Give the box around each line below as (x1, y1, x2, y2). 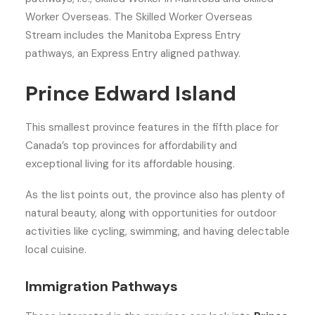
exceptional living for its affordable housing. (25, 157, 235, 171)
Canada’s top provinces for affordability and (25, 139, 237, 153)
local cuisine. (25, 243, 89, 257)
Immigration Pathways (25, 277, 178, 295)
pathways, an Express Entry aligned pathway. (25, 46, 243, 60)
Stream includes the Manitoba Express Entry (25, 28, 240, 42)
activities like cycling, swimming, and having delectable (25, 224, 290, 238)
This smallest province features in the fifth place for (25, 120, 278, 134)
